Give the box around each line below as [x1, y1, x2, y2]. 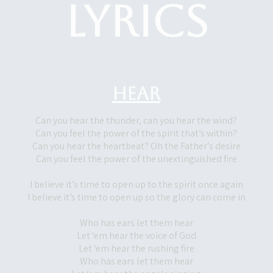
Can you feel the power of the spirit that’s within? [35, 127, 237, 140]
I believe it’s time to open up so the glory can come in [27, 191, 246, 204]
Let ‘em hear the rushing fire [78, 242, 194, 255]
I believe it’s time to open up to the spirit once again [29, 178, 243, 191]
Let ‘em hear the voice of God [76, 229, 196, 242]
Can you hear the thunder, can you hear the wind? [35, 114, 237, 127]
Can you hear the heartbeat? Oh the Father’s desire [32, 140, 241, 152]
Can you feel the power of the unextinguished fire [35, 152, 237, 165]
